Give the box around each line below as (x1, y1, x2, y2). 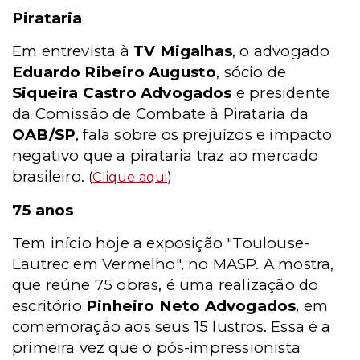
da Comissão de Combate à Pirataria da (12, 104, 309, 123)
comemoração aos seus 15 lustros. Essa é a (12, 317, 331, 336)
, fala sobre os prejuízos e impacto (76, 125, 333, 144)
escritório (12, 297, 87, 315)
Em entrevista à (12, 42, 129, 60)
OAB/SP (12, 125, 76, 144)
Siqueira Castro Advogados (12, 84, 236, 102)
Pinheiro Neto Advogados (86, 297, 297, 315)
